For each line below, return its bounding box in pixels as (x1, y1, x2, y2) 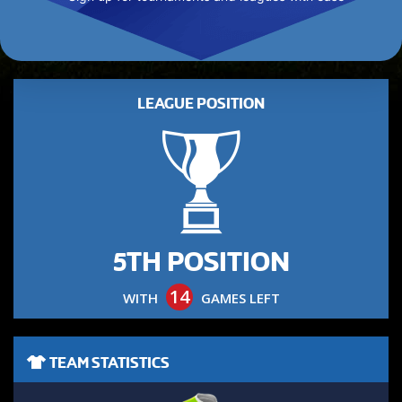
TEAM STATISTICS (47, 354, 170, 371)
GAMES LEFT (197, 289, 280, 307)
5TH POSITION (112, 247, 290, 277)
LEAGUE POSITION (137, 95, 265, 112)
